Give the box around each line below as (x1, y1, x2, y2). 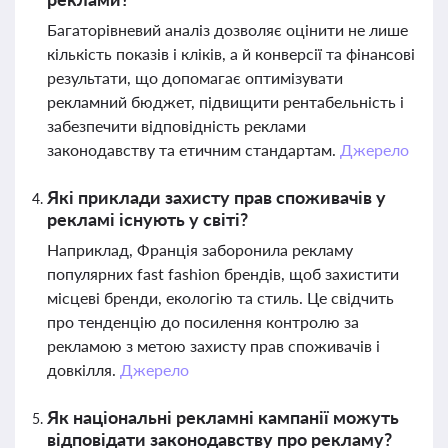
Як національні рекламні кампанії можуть (47, 406, 399, 428)
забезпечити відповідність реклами (47, 116, 306, 135)
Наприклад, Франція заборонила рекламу (47, 240, 353, 259)
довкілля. (47, 360, 120, 379)
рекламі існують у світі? (47, 208, 248, 230)
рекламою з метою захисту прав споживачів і (47, 336, 380, 355)
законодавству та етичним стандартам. (47, 140, 340, 159)
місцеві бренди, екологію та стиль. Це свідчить (47, 288, 394, 307)
